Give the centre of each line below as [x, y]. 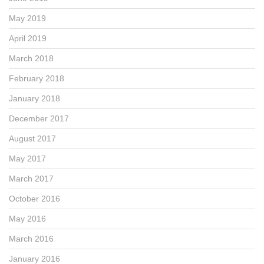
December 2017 [39, 118]
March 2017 [31, 178]
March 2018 [31, 58]
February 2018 [37, 78]
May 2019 [27, 18]
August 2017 [32, 138]
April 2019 [28, 38]
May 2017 [27, 158]
